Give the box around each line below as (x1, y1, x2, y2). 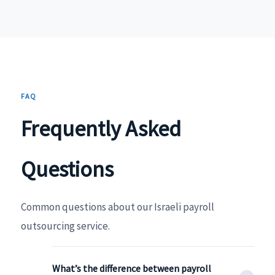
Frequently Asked (21, 114, 181, 142)
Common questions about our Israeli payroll (21, 199, 214, 214)
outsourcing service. (21, 219, 110, 233)
